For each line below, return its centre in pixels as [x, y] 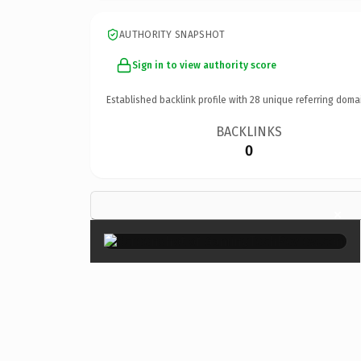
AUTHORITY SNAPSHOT [172, 34]
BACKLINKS [249, 131]
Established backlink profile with [178, 100]
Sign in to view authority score [204, 65]
